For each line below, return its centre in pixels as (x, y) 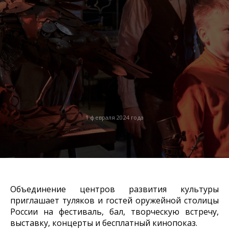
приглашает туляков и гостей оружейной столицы (114, 200)
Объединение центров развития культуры (114, 189)
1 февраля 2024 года (114, 117)
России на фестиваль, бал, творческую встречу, (114, 211)
